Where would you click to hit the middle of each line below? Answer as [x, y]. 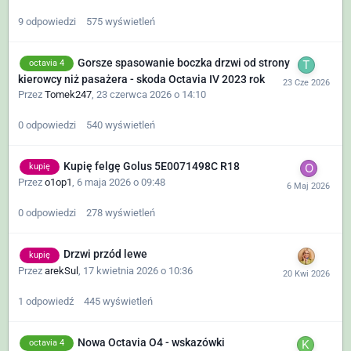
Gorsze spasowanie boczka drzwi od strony [184, 62]
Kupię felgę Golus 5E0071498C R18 [152, 166]
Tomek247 [68, 95]
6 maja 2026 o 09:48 [121, 183]
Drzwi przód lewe [105, 254]
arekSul [62, 270]
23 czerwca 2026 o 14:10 [151, 95]
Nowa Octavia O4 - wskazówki [151, 342]
